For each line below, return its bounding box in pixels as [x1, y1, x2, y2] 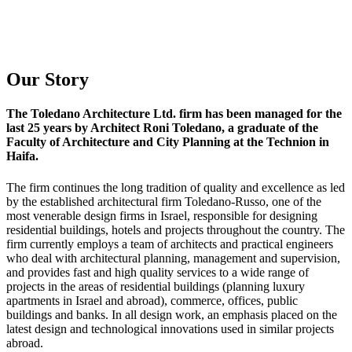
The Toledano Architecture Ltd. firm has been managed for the [6, 107, 342, 121]
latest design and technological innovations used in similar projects [6, 321, 334, 335]
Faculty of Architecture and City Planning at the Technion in [6, 135, 329, 149]
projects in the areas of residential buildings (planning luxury [6, 279, 305, 293]
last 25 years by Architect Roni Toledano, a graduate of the [6, 121, 318, 135]
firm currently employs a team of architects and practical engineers [6, 236, 333, 251]
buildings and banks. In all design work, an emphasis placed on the [6, 307, 337, 321]
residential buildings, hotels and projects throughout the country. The [6, 222, 345, 236]
